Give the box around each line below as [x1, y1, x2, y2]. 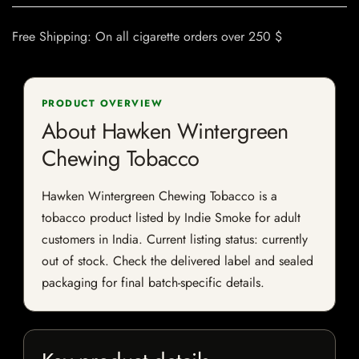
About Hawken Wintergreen [42, 115, 288, 147]
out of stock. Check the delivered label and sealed [42, 252, 313, 271]
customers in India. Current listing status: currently [42, 230, 308, 249]
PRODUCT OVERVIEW [42, 96, 163, 111]
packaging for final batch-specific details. [42, 273, 264, 292]
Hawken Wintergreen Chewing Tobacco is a [42, 187, 277, 206]
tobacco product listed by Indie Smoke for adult [42, 208, 301, 228]
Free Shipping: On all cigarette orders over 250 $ [12, 27, 282, 46]
